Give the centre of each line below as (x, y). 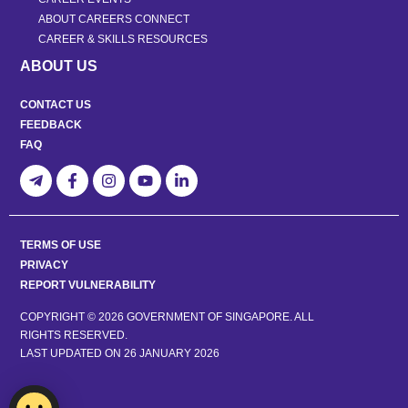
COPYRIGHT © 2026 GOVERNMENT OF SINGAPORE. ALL (167, 317)
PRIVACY (44, 265)
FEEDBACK (51, 125)
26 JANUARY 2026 (172, 354)
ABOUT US (59, 66)
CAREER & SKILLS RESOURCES (123, 40)
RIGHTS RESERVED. (74, 336)
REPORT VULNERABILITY (88, 286)
